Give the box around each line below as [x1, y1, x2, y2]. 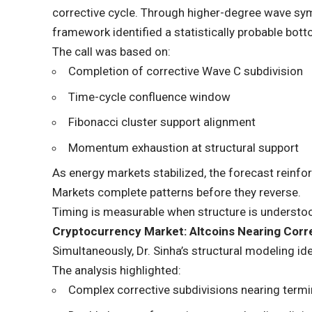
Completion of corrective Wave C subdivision [68, 64, 304, 79]
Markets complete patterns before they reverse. [52, 185, 302, 200]
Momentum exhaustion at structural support [68, 140, 299, 155]
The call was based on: [52, 45, 171, 59]
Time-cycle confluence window [68, 89, 231, 104]
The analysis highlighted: [52, 263, 182, 278]
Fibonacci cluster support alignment [68, 115, 256, 130]
